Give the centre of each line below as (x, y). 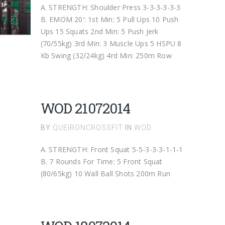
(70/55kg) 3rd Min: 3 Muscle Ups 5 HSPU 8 (111, 43)
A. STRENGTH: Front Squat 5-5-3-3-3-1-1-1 (114, 149)
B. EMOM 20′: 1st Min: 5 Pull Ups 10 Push (109, 19)
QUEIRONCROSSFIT (88, 128)
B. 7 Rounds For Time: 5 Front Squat (101, 161)
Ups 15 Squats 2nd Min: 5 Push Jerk (99, 31)
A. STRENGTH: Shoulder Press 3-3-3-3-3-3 (113, 7)
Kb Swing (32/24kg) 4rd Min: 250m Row (106, 55)
